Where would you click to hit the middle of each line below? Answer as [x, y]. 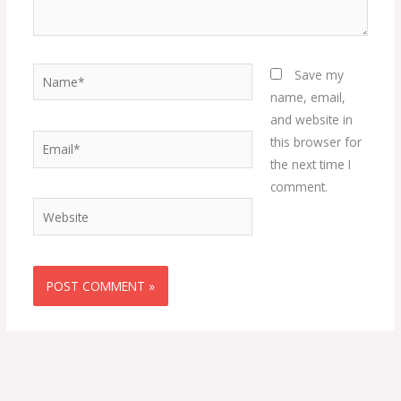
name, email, [308, 97]
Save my [320, 74]
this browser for [316, 141]
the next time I [311, 164]
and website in [312, 119]
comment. [299, 186]
